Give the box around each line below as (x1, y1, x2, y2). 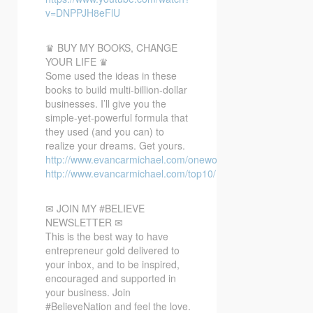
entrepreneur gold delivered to (45, 242, 180, 257)
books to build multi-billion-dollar (45, 82, 187, 96)
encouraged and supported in (45, 270, 176, 285)
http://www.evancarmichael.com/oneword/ (45, 152, 229, 166)
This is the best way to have (45, 228, 168, 243)
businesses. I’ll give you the (45, 96, 166, 110)
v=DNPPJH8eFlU (45, 5, 120, 20)
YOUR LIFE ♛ (45, 54, 108, 68)
